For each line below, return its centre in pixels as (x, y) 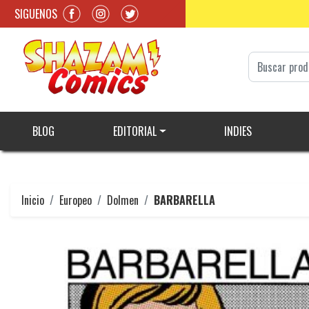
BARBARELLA (185, 200)
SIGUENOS (36, 13)
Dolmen (123, 200)
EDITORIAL (134, 131)
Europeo (76, 200)
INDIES (238, 131)
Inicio (33, 200)
